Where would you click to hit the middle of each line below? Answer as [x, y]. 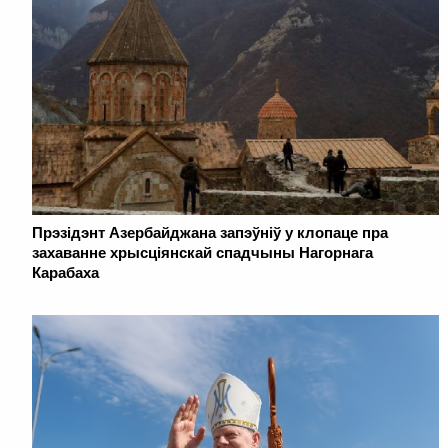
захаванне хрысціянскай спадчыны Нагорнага [202, 253]
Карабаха [65, 273]
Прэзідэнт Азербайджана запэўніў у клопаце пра [210, 233]
